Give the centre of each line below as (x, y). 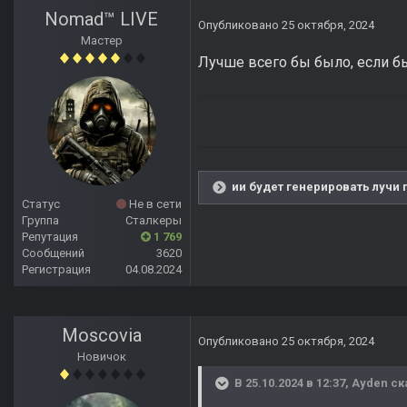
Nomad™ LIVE (102, 20)
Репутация (50, 237)
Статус (41, 204)
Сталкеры (154, 221)
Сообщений (53, 253)
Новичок (102, 357)
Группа (40, 221)
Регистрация (56, 270)
